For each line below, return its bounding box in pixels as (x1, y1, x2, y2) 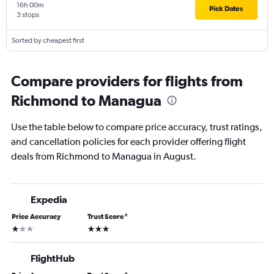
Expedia (31, 194, 67, 206)
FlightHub (31, 253, 75, 264)
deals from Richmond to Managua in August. (11, 150, 196, 163)
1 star (11, 223, 30, 233)
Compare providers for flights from (11, 72, 243, 90)
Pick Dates (209, 4, 243, 13)
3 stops (17, 10, 39, 20)
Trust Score (87, 212, 124, 221)
